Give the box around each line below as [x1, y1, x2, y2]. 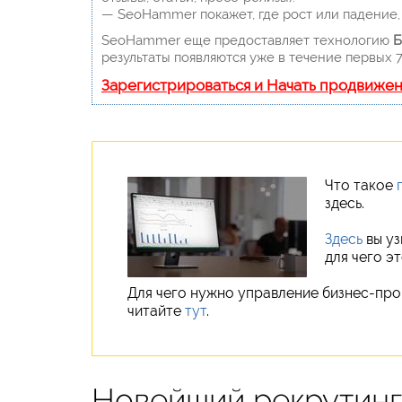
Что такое [325, 176, 397, 194]
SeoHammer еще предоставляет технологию [101, 31, 393, 48]
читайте [127, 301, 185, 319]
